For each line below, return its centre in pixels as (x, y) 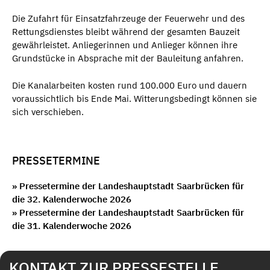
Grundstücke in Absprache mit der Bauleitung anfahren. (128, 58)
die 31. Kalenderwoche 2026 (72, 226)
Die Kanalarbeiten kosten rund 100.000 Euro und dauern (130, 85)
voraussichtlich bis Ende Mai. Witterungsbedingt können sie (134, 98)
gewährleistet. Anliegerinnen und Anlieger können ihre (125, 45)
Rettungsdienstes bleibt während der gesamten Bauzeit (126, 32)
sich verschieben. (48, 111)
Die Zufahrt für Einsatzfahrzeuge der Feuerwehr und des (128, 19)
